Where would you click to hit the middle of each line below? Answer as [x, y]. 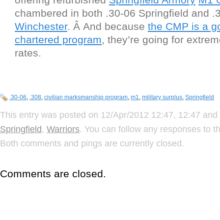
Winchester [41, 26]
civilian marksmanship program [86, 97]
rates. [28, 53]
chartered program [58, 39]
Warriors [63, 129]
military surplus [162, 97]
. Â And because [108, 26]
